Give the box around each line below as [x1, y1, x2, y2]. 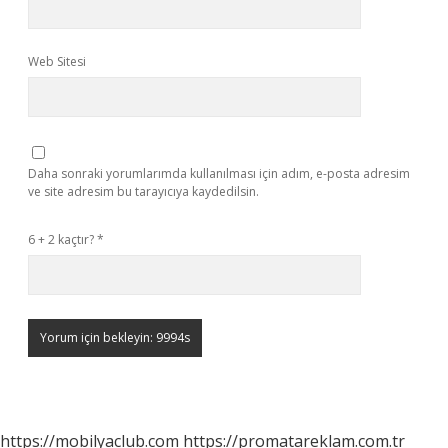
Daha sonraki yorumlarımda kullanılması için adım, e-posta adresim [28, 165, 410, 182]
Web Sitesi [28, 53, 86, 70]
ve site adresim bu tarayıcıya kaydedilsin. [28, 183, 259, 200]
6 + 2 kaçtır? [28, 231, 97, 248]
